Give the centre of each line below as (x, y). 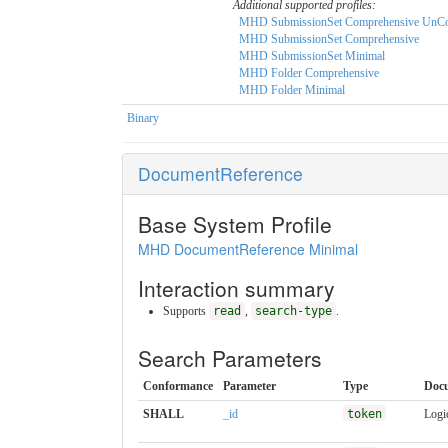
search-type (293, 310)
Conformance (178, 385)
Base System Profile (235, 223)
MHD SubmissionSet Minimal (312, 55)
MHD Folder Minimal (292, 89)
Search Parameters (230, 357)
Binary (143, 117)
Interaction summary (236, 287)
